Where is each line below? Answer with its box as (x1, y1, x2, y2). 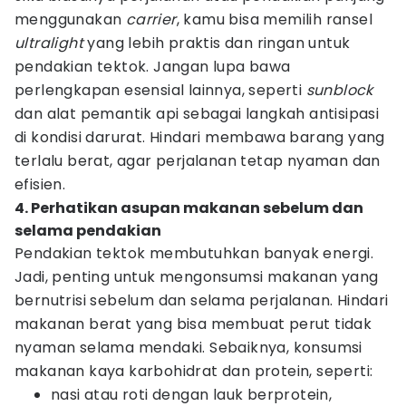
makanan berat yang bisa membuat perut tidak (14, 314, 372, 334)
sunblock (302, 80, 373, 101)
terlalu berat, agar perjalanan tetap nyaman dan (14, 150, 381, 171)
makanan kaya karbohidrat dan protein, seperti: (14, 361, 373, 382)
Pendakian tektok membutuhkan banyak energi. (14, 243, 374, 264)
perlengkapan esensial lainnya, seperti (14, 80, 303, 101)
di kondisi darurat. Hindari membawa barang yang (14, 127, 385, 148)
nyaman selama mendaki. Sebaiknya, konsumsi (14, 337, 362, 358)
